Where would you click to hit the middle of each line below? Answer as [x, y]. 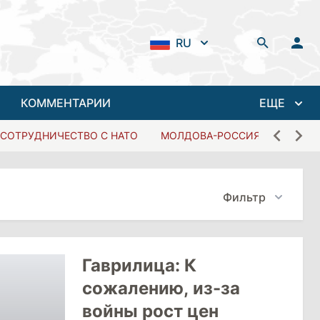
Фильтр [244, 197]
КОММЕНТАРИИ [65, 103]
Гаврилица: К [139, 265]
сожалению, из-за [161, 288]
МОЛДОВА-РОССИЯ [210, 135]
